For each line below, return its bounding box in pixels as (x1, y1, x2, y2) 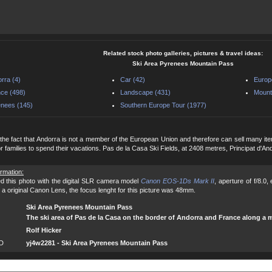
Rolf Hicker (26, 226, 61, 234)
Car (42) (120, 75, 145, 83)
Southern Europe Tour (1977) (120, 101, 206, 109)
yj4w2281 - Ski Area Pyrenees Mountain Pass (26, 239, 168, 246)
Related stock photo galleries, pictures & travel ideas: (103, 49, 263, 56)
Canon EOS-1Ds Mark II (141, 177, 215, 185)
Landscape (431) (120, 88, 171, 96)
